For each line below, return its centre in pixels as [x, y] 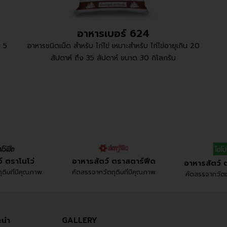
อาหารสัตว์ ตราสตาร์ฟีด [113, 161]
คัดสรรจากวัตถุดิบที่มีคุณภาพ [113, 172]
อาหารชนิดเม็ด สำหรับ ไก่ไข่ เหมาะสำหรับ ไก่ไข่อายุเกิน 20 [113, 46]
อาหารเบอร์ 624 [113, 33]
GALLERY [79, 220]
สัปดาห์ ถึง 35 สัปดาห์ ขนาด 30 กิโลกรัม [113, 58]
